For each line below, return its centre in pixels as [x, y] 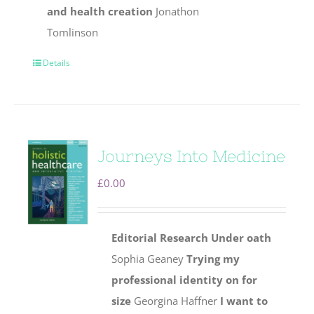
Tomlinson [73, 33]
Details [57, 63]
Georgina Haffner [176, 301]
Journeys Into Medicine [192, 156]
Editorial [135, 238]
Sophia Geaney [149, 259]
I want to [244, 301]
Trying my [213, 259]
